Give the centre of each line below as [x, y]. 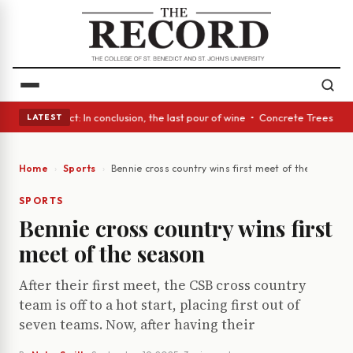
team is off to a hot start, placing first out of [160, 305]
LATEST [45, 117]
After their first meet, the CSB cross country [162, 286]
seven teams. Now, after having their [137, 325]
